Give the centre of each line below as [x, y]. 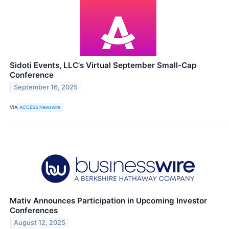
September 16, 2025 [46, 87]
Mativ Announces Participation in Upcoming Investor [108, 200]
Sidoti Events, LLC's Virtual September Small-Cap [103, 65]
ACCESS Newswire [40, 107]
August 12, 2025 [40, 223]
